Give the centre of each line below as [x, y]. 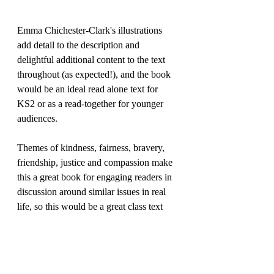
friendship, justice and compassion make [96, 163]
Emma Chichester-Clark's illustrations [91, 31]
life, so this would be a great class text [91, 207]
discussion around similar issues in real [93, 192]
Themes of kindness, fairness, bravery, [92, 148]
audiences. [37, 119]
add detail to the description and [80, 45]
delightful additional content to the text [92, 60]
